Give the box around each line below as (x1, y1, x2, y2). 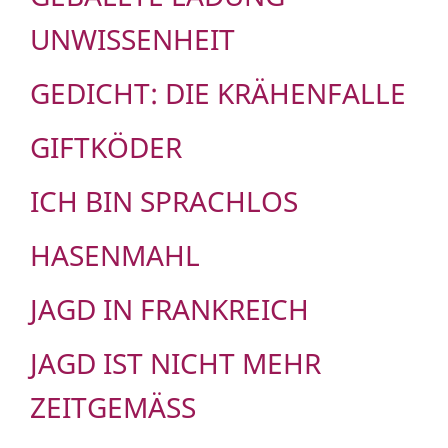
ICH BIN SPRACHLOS (30, 182, 298, 221)
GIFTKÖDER (30, 128, 182, 167)
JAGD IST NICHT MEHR (30, 344, 321, 383)
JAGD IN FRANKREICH (30, 290, 309, 329)
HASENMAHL (30, 236, 200, 275)
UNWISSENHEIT (30, 20, 235, 59)
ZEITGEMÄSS (30, 388, 181, 427)
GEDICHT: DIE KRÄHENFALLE (30, 74, 406, 113)
